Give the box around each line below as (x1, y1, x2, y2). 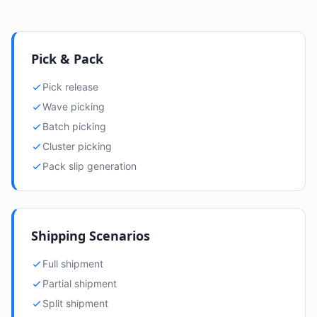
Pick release (42, 81, 98, 93)
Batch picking (42, 120, 106, 132)
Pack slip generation (42, 160, 137, 172)
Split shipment (42, 297, 108, 309)
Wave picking (42, 100, 105, 113)
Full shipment (42, 258, 103, 270)
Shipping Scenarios (31, 227, 150, 244)
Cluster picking (42, 140, 112, 152)
